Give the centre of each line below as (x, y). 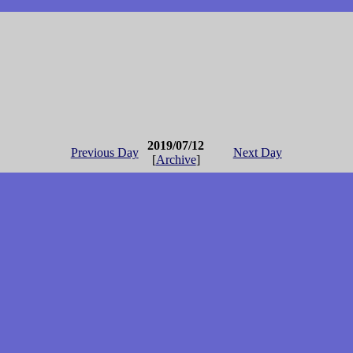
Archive (176, 160)
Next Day (257, 153)
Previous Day (104, 153)
